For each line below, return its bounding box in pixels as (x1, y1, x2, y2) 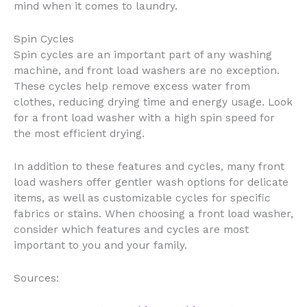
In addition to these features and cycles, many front (14, 160, 284, 173)
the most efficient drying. (14, 127, 145, 140)
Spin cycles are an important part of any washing (14, 48, 272, 61)
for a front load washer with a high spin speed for (14, 111, 275, 124)
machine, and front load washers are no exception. (14, 64, 280, 77)
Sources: (14, 271, 59, 284)
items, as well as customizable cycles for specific (14, 191, 271, 204)
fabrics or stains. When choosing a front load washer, (14, 207, 293, 220)
